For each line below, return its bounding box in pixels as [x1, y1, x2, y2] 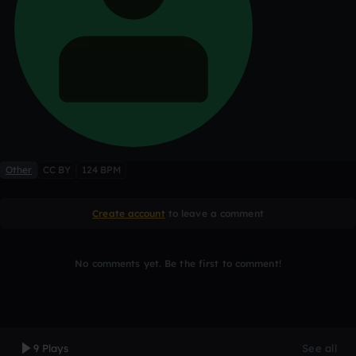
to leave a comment [164, 207, 264, 219]
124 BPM [82, 164, 121, 176]
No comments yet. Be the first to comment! [75, 257, 281, 269]
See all [302, 342, 337, 354]
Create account [92, 207, 165, 219]
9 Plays [33, 342, 68, 354]
